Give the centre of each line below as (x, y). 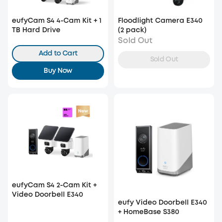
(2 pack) (132, 30)
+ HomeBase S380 (149, 212)
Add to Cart (58, 53)
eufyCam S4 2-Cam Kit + (54, 185)
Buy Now (58, 71)
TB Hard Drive (36, 30)
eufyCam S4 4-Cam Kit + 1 (57, 21)
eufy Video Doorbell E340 (163, 202)
